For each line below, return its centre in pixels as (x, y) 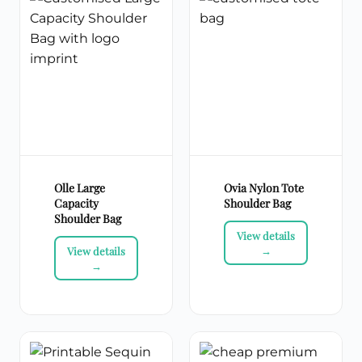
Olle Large (80, 188)
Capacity (76, 204)
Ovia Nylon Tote (264, 188)
